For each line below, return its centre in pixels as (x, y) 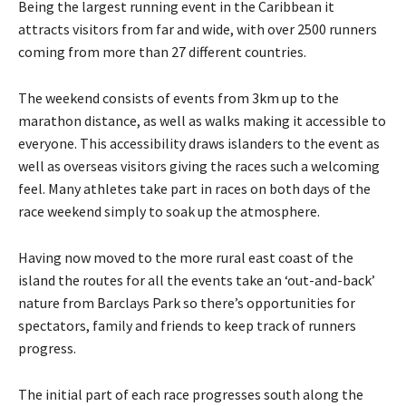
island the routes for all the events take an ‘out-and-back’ (197, 280)
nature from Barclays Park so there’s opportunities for (187, 302)
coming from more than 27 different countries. (162, 51)
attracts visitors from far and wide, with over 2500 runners (198, 29)
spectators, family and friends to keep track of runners (187, 325)
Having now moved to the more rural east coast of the (186, 257)
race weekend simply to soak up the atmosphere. (169, 211)
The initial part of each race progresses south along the (191, 394)
